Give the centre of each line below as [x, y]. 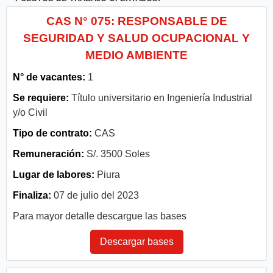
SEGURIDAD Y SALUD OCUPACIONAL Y [136, 38]
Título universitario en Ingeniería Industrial [161, 97]
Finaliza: [32, 195]
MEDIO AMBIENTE [136, 55]
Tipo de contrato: [54, 133]
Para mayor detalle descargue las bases [100, 216]
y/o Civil [30, 112]
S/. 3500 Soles [117, 154]
